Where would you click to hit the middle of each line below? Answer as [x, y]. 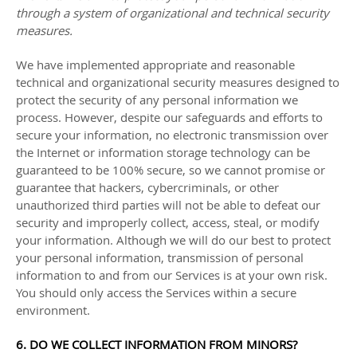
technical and [54, 82]
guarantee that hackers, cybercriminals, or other [147, 187]
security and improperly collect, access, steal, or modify [168, 222]
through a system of [73, 13]
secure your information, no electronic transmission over [172, 135]
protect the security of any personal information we [157, 100]
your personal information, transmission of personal [160, 257]
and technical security [268, 13]
